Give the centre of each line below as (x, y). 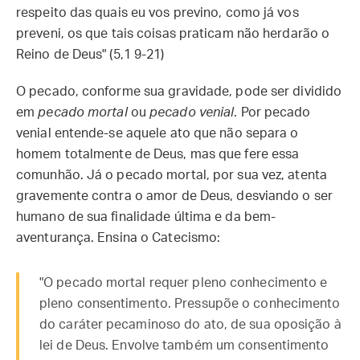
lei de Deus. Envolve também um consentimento (184, 346)
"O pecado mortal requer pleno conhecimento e (184, 283)
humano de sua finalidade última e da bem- (146, 217)
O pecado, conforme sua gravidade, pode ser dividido (179, 92)
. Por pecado (272, 112)
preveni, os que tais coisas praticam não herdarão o (173, 34)
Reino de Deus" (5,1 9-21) (90, 55)
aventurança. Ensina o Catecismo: (119, 238)
